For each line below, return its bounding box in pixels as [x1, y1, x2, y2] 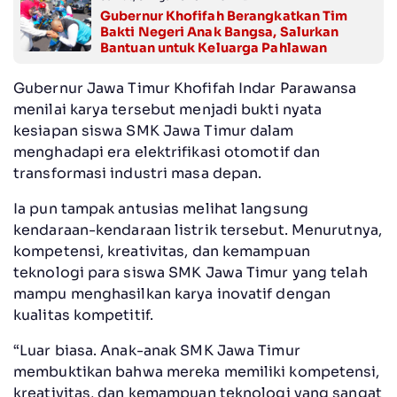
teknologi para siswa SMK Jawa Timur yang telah [13, 262, 368, 282]
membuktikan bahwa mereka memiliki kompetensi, [13, 362, 380, 381]
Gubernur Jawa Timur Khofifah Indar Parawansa [13, 78, 357, 97]
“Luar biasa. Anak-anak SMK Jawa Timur [13, 340, 300, 360]
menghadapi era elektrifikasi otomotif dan [13, 142, 321, 161]
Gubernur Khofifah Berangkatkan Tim [100, 7, 348, 24]
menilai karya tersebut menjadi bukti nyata [13, 99, 323, 119]
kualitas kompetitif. [13, 305, 154, 324]
